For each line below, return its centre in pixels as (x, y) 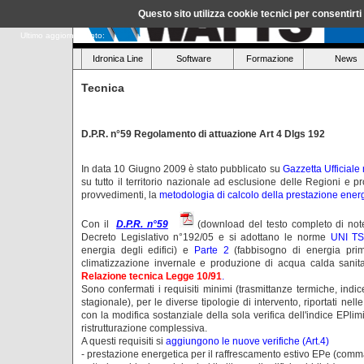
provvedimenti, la (120, 195)
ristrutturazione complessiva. (144, 328)
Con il (97, 224)
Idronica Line (117, 58)
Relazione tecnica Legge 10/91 (152, 276)
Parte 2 (211, 250)
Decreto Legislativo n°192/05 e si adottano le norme (206, 237)
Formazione (270, 58)
